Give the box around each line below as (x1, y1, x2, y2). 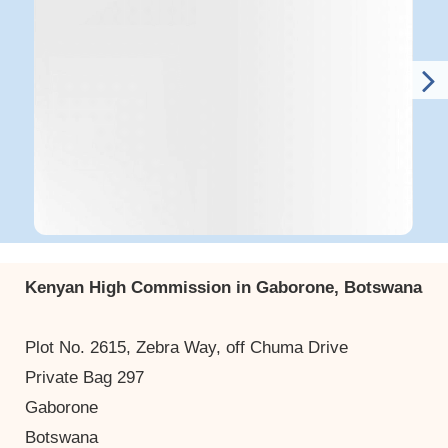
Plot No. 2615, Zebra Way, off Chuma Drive (25, 337, 348, 357)
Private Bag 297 (25, 367, 144, 387)
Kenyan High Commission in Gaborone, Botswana (25, 277, 422, 297)
